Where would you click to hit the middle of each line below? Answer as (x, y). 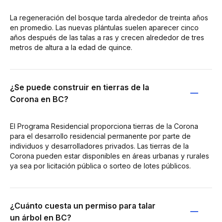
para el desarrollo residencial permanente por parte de (100, 136)
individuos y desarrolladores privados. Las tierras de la (99, 146)
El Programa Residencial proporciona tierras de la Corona (104, 126)
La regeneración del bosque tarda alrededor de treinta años (109, 18)
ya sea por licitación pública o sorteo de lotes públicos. (100, 166)
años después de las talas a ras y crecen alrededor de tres (107, 37)
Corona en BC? (39, 99)
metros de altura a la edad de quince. (71, 47)
